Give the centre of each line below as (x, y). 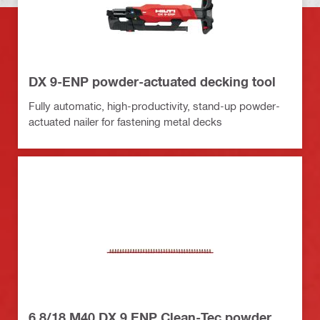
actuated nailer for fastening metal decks (125, 122)
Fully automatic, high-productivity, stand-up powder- (154, 106)
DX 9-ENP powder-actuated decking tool (152, 82)
